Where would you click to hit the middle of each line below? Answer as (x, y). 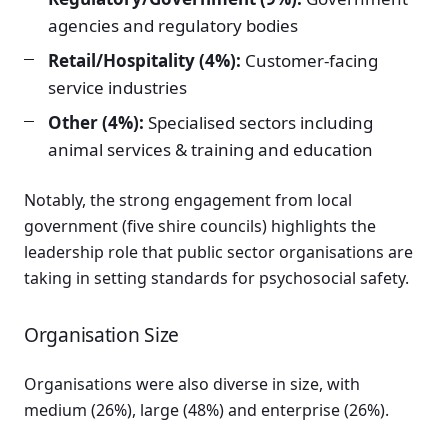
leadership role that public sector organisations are (218, 252)
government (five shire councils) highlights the (200, 226)
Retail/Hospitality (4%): (144, 61)
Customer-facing (309, 61)
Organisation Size (102, 335)
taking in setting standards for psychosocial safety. (216, 278)
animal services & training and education (210, 150)
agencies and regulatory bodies (173, 26)
